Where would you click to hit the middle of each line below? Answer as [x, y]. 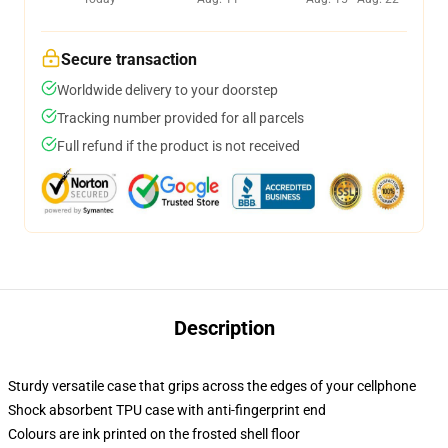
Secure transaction [129, 59]
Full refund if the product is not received [178, 146]
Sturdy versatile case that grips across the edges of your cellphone [212, 386]
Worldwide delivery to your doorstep [167, 90]
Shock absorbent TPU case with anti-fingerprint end [167, 410]
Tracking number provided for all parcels [180, 118]
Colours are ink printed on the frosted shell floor [154, 434]
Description [224, 328]
